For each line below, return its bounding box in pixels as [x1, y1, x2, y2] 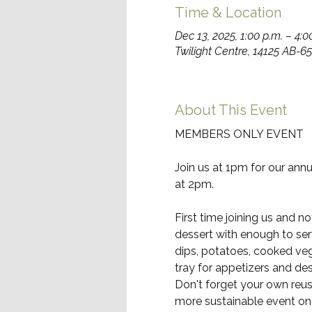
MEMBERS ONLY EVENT [174, 127, 304, 141]
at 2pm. [174, 177, 214, 191]
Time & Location [174, 3, 281, 21]
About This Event [174, 101, 287, 118]
